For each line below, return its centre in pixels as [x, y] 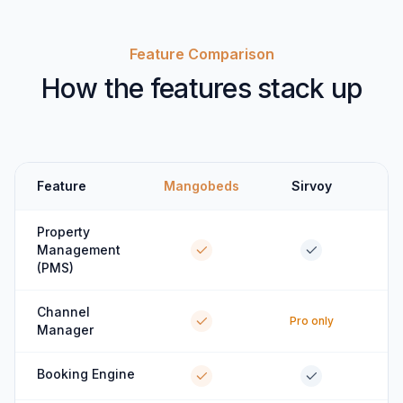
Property [63, 232]
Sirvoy [311, 186]
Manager [65, 330]
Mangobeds [201, 186]
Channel [63, 312]
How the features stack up [201, 88]
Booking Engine [86, 374]
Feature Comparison [201, 54]
